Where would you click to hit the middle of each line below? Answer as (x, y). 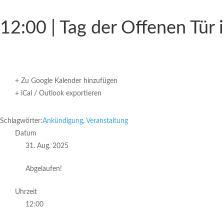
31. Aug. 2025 (47, 146)
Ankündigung (63, 121)
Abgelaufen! (44, 169)
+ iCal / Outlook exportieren (58, 93)
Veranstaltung (107, 121)
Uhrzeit (26, 192)
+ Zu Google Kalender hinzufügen (66, 81)
